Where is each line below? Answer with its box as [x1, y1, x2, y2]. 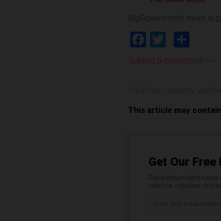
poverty [167, 85, 194, 96]
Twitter [166, 30, 214, 49]
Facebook [146, 30, 212, 49]
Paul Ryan [128, 85, 164, 96]
